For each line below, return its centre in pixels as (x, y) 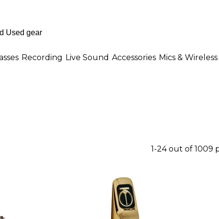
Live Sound (87, 57)
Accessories (134, 57)
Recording (42, 57)
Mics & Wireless (188, 57)
